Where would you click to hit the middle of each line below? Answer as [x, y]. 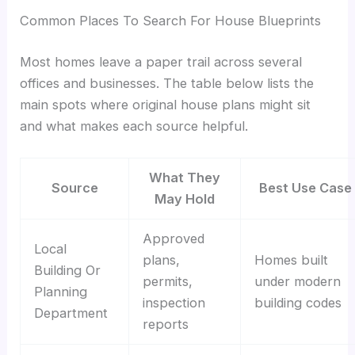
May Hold [185, 199]
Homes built [291, 260]
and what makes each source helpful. [134, 126]
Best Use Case [306, 188]
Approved [173, 239]
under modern [297, 282]
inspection [174, 303]
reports [165, 324]
